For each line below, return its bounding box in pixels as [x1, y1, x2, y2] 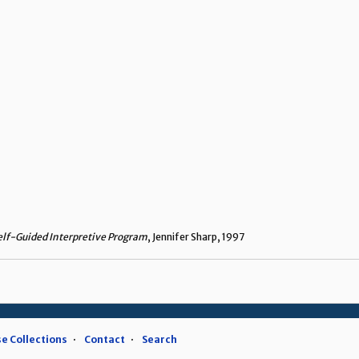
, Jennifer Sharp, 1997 [147, 231, 244, 244]
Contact [84, 333, 125, 346]
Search [142, 333, 177, 346]
